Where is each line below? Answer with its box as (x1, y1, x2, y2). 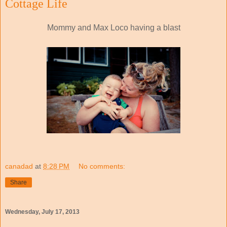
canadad (5, 162, 33, 171)
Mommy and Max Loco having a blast (47, 23, 180, 32)
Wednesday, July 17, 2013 (5, 208, 80, 215)
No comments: (79, 162, 126, 171)
